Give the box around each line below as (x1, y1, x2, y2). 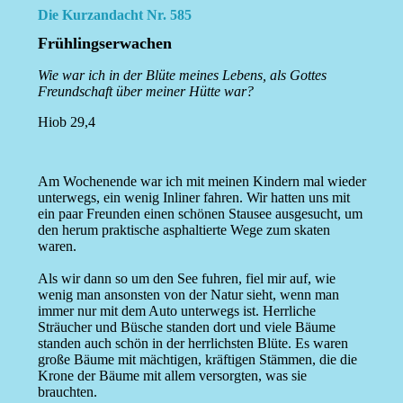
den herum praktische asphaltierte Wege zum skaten (37, 222, 330, 238)
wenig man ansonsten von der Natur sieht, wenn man (37, 287, 339, 303)
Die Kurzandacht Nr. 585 (37, 7, 192, 22)
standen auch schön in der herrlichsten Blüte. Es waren (37, 336, 348, 352)
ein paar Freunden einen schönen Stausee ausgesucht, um (37, 206, 363, 222)
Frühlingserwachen (37, 34, 172, 53)
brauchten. (37, 384, 97, 400)
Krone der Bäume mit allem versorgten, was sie (37, 368, 307, 384)
